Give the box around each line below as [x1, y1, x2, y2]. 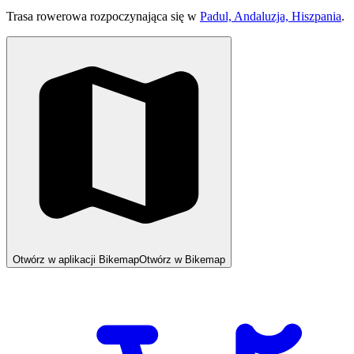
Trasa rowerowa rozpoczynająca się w [6, 9, 200, 23]
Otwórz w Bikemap [139, 253, 225, 265]
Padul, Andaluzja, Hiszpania [200, 9, 341, 23]
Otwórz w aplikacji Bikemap [13, 253, 139, 265]
